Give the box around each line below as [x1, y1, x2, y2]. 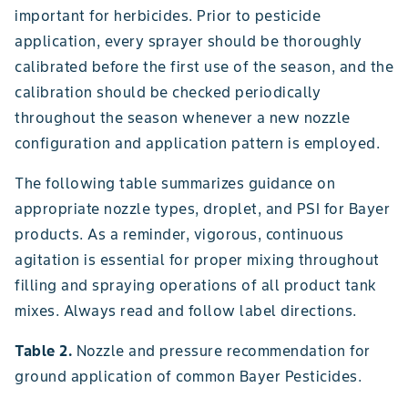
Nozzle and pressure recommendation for [72, 341, 371, 360]
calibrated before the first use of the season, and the [15, 56, 393, 76]
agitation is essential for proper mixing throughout [15, 250, 380, 269]
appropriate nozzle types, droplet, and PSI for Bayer [15, 199, 390, 218]
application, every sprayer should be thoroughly [15, 31, 362, 50]
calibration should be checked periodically [15, 82, 321, 101]
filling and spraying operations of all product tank [15, 275, 377, 294]
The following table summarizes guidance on [15, 173, 335, 192]
